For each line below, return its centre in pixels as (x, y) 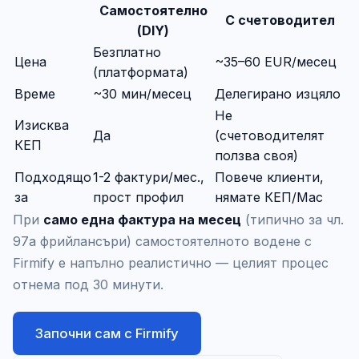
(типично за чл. (292, 219)
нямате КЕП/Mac (269, 197)
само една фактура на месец (142, 219)
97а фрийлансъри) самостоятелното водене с (162, 241)
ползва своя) (256, 155)
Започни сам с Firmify (107, 333)
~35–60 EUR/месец (276, 61)
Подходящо (53, 177)
